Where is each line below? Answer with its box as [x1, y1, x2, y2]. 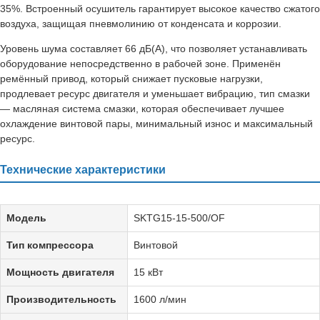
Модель [6, 211, 46, 224]
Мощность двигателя [6, 266, 114, 278]
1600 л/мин [134, 293, 186, 305]
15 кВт [134, 266, 163, 278]
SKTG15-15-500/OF [134, 211, 225, 224]
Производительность [6, 293, 116, 305]
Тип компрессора [6, 239, 94, 251]
